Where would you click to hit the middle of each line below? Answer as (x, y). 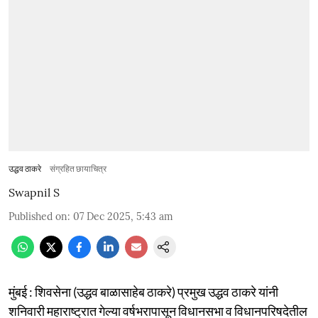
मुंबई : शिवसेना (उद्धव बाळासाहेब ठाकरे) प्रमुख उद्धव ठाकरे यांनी (143, 291)
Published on (38, 216)
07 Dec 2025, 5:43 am (123, 216)
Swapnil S (34, 192)
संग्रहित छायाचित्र (78, 168)
